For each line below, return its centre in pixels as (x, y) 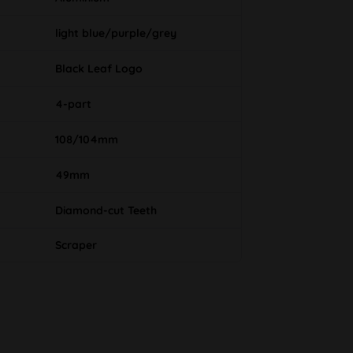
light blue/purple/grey (115, 33)
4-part (73, 104)
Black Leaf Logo (98, 69)
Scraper (76, 245)
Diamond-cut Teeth (106, 211)
